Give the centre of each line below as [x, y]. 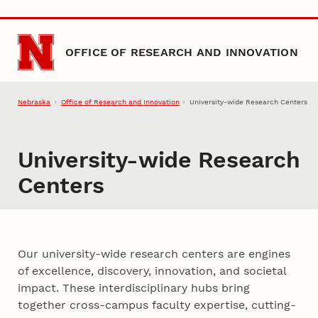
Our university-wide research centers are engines [154, 253]
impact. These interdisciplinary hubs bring [134, 287]
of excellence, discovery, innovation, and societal [152, 270]
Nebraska [34, 102]
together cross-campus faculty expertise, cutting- [157, 305]
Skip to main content [64, 20]
